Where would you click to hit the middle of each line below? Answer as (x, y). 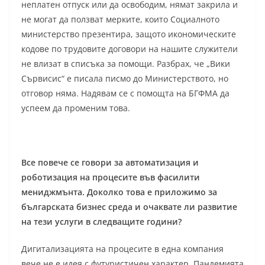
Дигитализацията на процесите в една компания (122, 249)
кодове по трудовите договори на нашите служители (130, 49)
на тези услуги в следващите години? (101, 222)
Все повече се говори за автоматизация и (110, 163)
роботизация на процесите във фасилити (111, 177)
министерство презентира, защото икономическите (129, 34)
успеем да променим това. (76, 108)
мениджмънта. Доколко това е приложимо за (119, 192)
